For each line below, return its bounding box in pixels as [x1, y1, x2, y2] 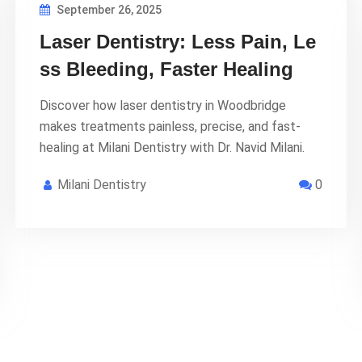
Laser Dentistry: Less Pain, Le [40, 30, 316, 53]
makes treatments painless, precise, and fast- [40, 118, 301, 134]
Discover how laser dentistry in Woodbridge [40, 97, 286, 113]
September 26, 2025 [54, 2, 162, 16]
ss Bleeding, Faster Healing [40, 57, 293, 80]
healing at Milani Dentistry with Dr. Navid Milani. [40, 139, 305, 155]
